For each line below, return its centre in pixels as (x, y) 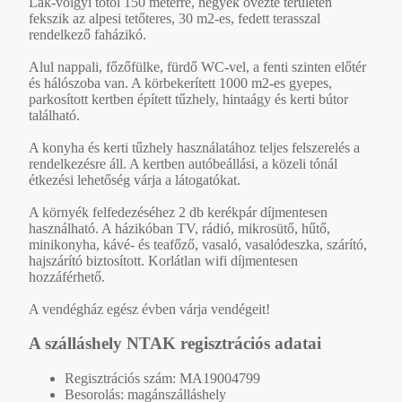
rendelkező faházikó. (87, 34)
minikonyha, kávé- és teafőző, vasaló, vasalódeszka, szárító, (198, 244)
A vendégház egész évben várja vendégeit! (149, 309)
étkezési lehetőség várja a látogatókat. (135, 179)
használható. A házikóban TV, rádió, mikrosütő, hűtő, (179, 228)
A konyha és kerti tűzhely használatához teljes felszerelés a (194, 147)
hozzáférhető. (67, 276)
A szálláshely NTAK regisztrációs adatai (175, 344)
